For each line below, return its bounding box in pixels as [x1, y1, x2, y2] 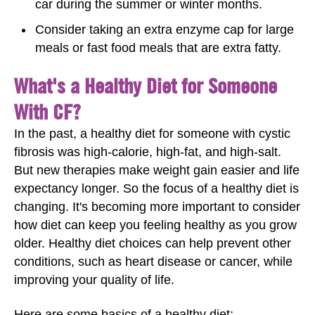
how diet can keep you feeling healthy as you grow [14, 218, 297, 232]
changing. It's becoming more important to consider [14, 200, 300, 214]
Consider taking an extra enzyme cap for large [35, 22, 294, 37]
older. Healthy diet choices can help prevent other [14, 236, 291, 250]
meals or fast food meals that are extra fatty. [35, 40, 281, 55]
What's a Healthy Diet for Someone [14, 72, 277, 98]
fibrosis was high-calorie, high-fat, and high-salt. [14, 145, 281, 159]
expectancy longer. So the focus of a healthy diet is [14, 181, 299, 195]
